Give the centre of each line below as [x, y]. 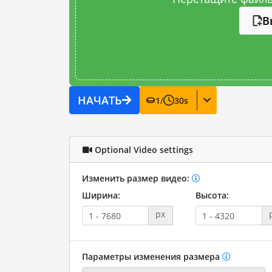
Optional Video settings [142, 149]
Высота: [212, 195]
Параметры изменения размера [152, 257]
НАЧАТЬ [100, 100]
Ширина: [101, 195]
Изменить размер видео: [137, 178]
